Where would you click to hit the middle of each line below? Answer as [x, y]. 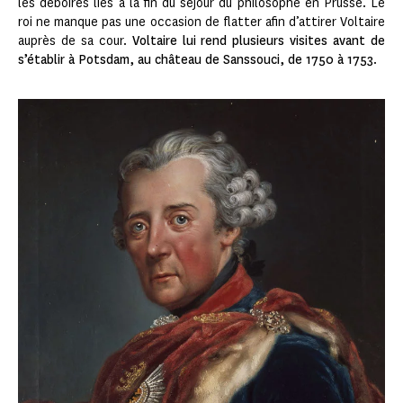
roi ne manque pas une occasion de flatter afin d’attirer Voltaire [201, 22]
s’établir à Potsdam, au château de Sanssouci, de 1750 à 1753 [196, 59]
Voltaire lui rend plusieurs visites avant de [259, 40]
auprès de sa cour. [75, 40]
